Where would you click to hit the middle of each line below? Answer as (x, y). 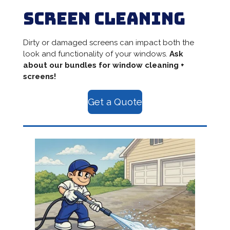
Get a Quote (115, 102)
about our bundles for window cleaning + (103, 65)
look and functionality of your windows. (96, 54)
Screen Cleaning (104, 18)
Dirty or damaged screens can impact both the (108, 42)
